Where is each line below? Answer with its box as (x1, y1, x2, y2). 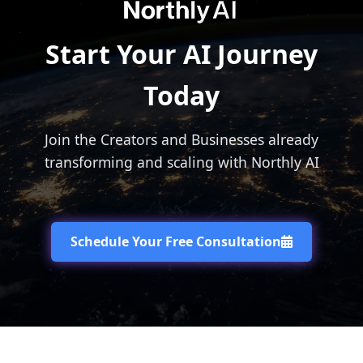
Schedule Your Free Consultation (70, 232, 281, 250)
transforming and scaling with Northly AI (44, 152, 319, 172)
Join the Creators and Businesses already (45, 129, 318, 149)
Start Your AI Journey (45, 36, 318, 71)
